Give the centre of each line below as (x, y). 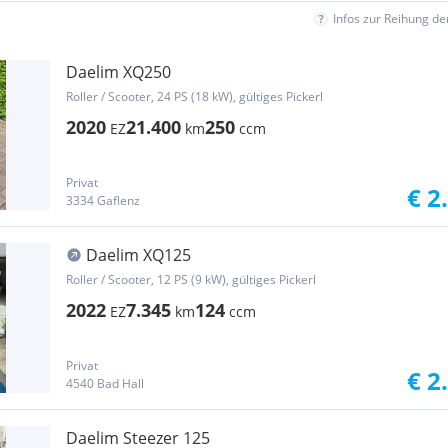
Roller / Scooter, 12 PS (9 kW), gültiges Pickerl (191, 279)
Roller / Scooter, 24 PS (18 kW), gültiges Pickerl (194, 96)
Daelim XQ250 (118, 72)
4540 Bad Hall (105, 383)
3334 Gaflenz (103, 200)
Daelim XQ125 (138, 255)
